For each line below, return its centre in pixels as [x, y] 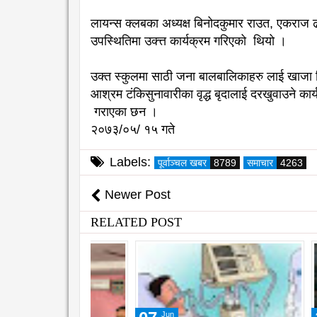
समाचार [260, 162]
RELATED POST [136, 222]
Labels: [130, 162]
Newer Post [138, 194]
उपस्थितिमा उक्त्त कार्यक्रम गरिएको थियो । [189, 41]
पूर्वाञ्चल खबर [182, 162]
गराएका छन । [124, 111]
